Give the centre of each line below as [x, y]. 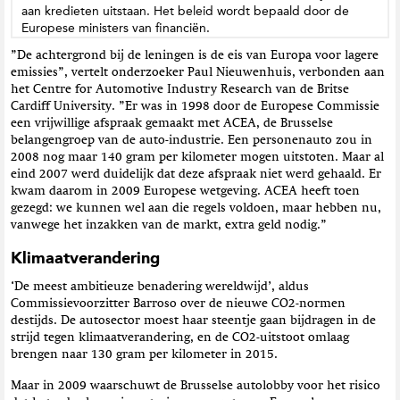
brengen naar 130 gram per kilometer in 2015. [144, 354]
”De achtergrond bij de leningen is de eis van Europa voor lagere [195, 56]
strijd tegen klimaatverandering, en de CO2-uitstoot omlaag [180, 337]
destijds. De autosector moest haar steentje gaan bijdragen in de [193, 320]
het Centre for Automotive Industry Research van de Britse [180, 90]
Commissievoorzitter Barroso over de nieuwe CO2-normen [178, 303]
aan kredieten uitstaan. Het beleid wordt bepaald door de [185, 12]
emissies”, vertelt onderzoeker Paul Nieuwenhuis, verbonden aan [198, 73]
